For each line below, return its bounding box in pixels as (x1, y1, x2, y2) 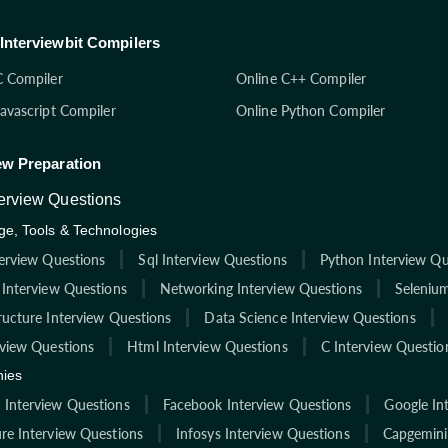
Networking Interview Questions (159, 279, 362, 297)
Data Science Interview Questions (204, 308, 416, 326)
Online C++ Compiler (236, 69, 366, 87)
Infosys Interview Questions (175, 424, 350, 442)
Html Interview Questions (127, 337, 288, 355)
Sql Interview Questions (138, 250, 287, 268)
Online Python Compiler (236, 101, 386, 119)
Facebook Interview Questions (162, 395, 352, 413)
